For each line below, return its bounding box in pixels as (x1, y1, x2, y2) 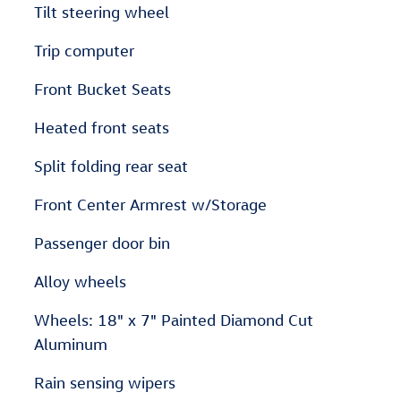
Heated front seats (34, 118, 169, 138)
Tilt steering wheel (34, 3, 169, 22)
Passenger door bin (34, 234, 170, 253)
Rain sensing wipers (34, 373, 175, 393)
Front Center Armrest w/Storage (34, 195, 267, 215)
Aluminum (34, 335, 107, 354)
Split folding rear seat (34, 157, 188, 176)
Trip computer (34, 41, 134, 61)
